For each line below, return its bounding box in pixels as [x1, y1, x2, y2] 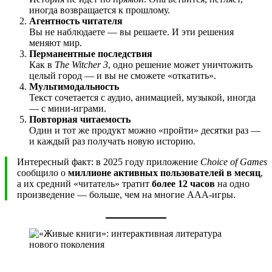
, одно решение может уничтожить [108, 59, 253, 70]
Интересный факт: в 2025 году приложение [17, 156, 200, 167]
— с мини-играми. [29, 103, 106, 114]
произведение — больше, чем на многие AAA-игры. [17, 189, 236, 200]
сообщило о [17, 167, 68, 178]
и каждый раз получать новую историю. [29, 135, 195, 146]
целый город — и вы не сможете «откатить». [29, 70, 216, 81]
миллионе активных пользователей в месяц [68, 167, 260, 178]
